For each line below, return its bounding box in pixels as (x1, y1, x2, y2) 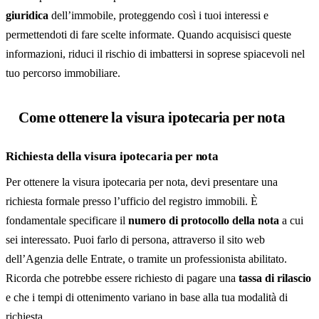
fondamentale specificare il (6, 214, 128, 226)
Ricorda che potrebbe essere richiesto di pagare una (6, 272, 239, 284)
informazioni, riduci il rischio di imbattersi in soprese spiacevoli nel (6, 48, 305, 60)
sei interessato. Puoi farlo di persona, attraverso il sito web (6, 234, 265, 246)
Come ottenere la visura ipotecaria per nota (19, 109, 286, 125)
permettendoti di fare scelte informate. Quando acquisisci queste (6, 28, 291, 41)
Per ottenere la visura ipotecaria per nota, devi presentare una (6, 176, 278, 188)
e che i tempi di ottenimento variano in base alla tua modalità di (6, 291, 288, 303)
